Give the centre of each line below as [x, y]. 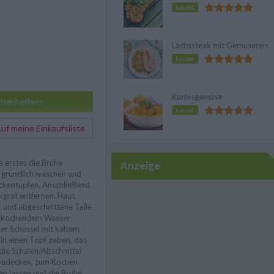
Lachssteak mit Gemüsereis [220, 45]
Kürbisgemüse [197, 97]
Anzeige [140, 165]
